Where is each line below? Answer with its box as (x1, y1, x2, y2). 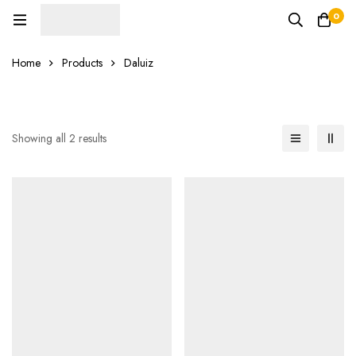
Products (62, 55, 103, 72)
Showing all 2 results (12, 130, 106, 147)
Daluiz (124, 55, 153, 72)
